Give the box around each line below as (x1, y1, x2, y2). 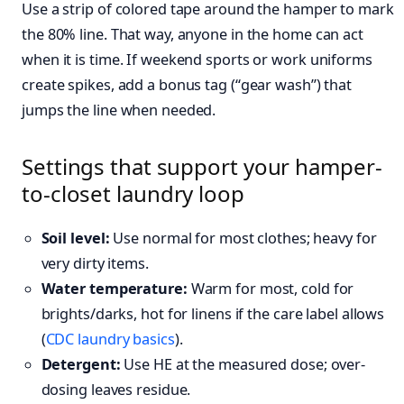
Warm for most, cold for (187, 278, 354, 298)
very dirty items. (41, 252, 149, 273)
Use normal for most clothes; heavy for (109, 227, 377, 248)
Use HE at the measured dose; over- (120, 353, 366, 374)
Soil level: (41, 227, 110, 248)
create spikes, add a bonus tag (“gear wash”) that (22, 75, 353, 96)
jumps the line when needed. (22, 100, 216, 121)
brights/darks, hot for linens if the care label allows (41, 303, 385, 324)
